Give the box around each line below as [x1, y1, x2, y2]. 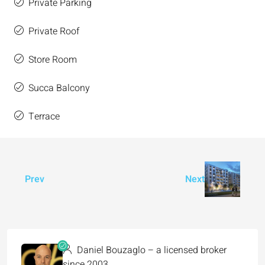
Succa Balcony [28, 80, 90, 95]
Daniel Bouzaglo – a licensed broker [75, 243, 227, 257]
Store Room [28, 52, 77, 67]
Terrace [28, 109, 60, 124]
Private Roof [28, 24, 79, 38]
